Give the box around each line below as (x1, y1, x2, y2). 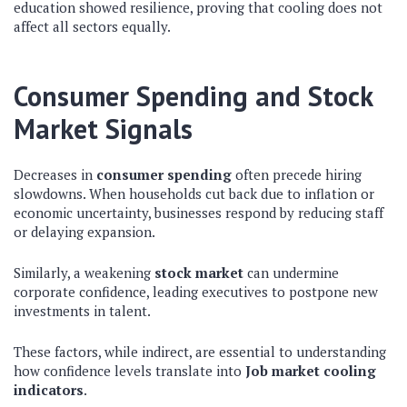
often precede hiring (232, 165, 362, 184)
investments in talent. (14, 302, 151, 320)
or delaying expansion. (14, 223, 155, 241)
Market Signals (14, 111, 193, 146)
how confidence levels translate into (14, 362, 245, 380)
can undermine (243, 263, 339, 282)
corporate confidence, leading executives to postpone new (14, 283, 378, 301)
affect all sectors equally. (14, 17, 171, 35)
